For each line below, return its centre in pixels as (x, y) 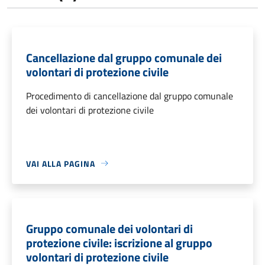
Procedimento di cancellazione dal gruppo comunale (130, 96)
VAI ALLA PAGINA (61, 163)
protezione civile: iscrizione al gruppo (119, 243)
